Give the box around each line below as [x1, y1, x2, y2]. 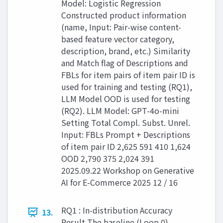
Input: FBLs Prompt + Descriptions [61, 128, 190, 141]
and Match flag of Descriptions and [61, 57, 188, 69]
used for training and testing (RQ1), [61, 81, 192, 93]
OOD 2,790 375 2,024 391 [61, 152, 154, 165]
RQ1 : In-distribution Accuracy [61, 204, 172, 217]
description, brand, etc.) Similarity [61, 45, 190, 57]
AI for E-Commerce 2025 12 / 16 [61, 176, 178, 189]
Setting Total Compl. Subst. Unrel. [61, 116, 190, 129]
